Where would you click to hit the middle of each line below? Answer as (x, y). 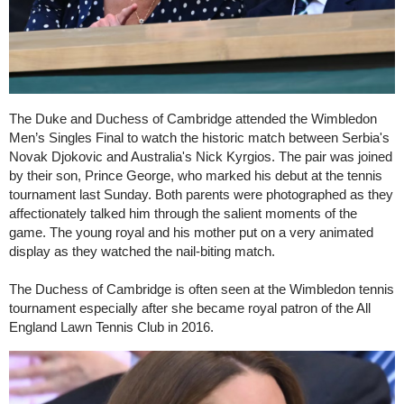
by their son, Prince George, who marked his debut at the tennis (196, 175)
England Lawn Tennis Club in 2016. (111, 326)
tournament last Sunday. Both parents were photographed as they (201, 194)
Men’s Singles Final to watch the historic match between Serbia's (199, 137)
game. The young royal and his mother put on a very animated (191, 232)
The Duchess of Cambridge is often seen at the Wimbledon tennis (202, 289)
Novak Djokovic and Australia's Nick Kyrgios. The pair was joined (201, 156)
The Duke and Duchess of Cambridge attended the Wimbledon (193, 118)
